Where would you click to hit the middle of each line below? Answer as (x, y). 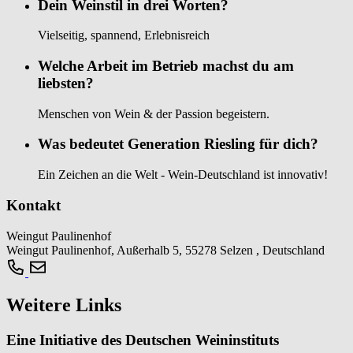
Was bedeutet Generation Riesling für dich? (178, 144)
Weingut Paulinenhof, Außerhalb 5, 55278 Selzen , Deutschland (165, 250)
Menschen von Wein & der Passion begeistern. (154, 113)
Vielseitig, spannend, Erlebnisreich (124, 35)
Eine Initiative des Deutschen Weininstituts (143, 340)
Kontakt (33, 205)
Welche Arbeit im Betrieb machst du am (166, 65)
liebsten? (66, 83)
